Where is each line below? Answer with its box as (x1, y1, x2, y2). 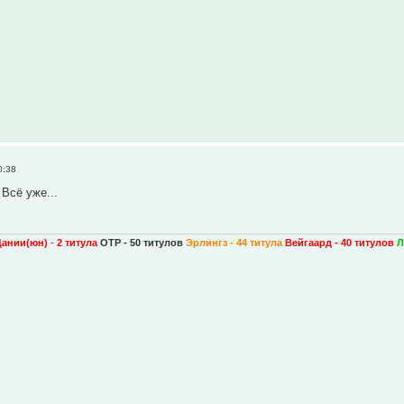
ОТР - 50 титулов (100, 236, 187, 248)
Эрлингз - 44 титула (186, 236, 286, 248)
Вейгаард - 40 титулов (285, 236, 395, 248)
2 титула (57, 236, 98, 248)
